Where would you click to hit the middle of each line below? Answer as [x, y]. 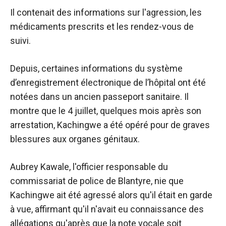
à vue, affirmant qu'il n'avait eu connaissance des [107, 209]
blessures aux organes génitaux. [75, 139]
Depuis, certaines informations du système [96, 68]
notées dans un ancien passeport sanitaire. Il [99, 97]
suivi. [20, 41]
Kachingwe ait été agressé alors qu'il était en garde [111, 195]
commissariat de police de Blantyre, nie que [97, 181]
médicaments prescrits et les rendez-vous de [102, 26]
